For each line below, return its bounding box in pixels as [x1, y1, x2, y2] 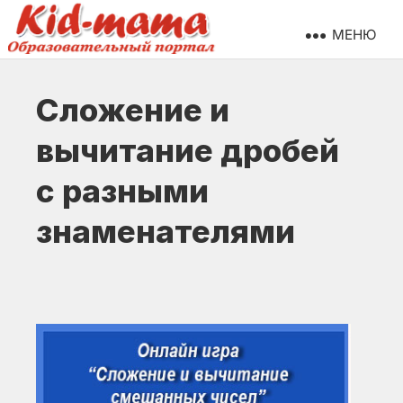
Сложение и [36, 91, 229, 129]
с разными [36, 172, 209, 210]
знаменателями [36, 212, 295, 250]
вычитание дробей [36, 131, 339, 169]
